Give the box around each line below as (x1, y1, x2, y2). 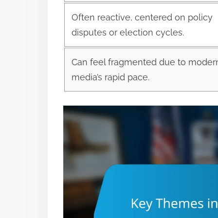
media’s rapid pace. (71, 72, 149, 82)
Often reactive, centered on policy (71, 12, 213, 22)
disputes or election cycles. (71, 27, 184, 37)
